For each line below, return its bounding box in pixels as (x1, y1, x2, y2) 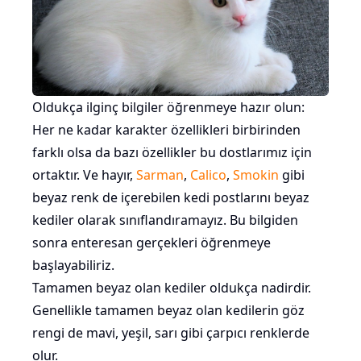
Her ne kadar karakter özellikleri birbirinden (32, 121, 301, 139)
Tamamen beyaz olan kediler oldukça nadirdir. (32, 279, 311, 297)
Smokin (233, 166, 279, 185)
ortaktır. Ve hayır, (32, 166, 136, 185)
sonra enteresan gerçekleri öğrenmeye (32, 234, 271, 252)
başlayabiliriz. (32, 256, 114, 275)
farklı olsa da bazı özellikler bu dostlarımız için (32, 143, 312, 162)
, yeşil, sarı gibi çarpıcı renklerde (115, 324, 309, 342)
